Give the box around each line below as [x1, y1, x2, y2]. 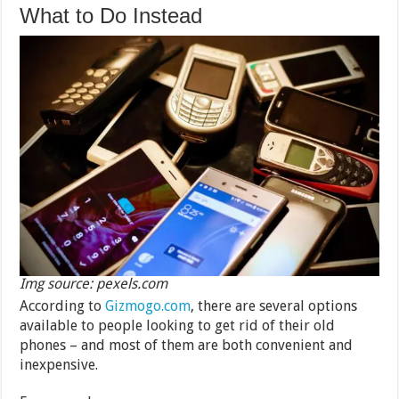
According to [20, 297, 106, 314]
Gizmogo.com [105, 297, 191, 314]
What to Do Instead [20, 4, 203, 28]
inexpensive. [20, 355, 99, 373]
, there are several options [191, 297, 358, 314]
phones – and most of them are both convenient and [20, 336, 354, 354]
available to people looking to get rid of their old [20, 316, 336, 334]
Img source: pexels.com [20, 274, 168, 292]
